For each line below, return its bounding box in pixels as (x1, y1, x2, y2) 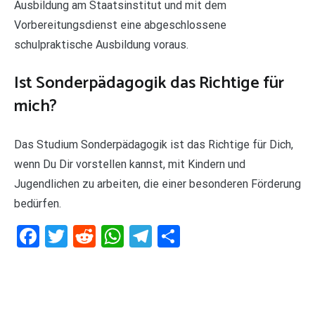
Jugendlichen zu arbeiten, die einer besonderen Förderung (14, 176, 301, 191)
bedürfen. (14, 196, 61, 210)
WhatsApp (124, 222, 225, 250)
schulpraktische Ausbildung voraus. (14, 37, 188, 51)
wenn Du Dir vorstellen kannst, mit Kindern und (14, 157, 245, 171)
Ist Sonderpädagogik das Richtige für (14, 69, 284, 97)
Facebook (39, 222, 133, 250)
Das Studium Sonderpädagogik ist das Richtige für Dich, (14, 137, 293, 151)
